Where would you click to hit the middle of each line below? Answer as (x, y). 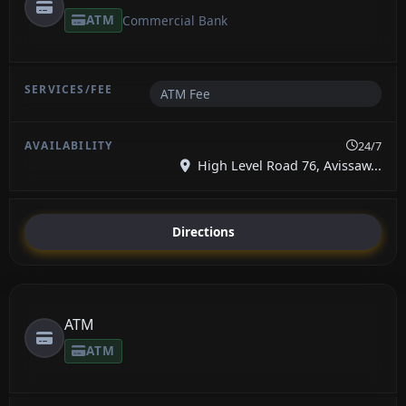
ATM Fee (185, 93)
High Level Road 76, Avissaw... (288, 165)
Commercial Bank (175, 20)
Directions (203, 232)
